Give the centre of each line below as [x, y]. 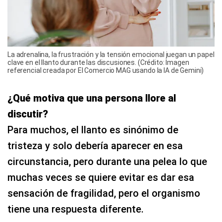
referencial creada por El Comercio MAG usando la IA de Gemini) [106, 70]
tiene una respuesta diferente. [76, 209]
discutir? [28, 114]
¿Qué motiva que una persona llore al [92, 98]
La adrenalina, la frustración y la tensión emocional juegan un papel [111, 54]
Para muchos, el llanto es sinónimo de [93, 130]
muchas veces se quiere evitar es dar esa [101, 177]
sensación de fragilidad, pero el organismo [104, 193]
